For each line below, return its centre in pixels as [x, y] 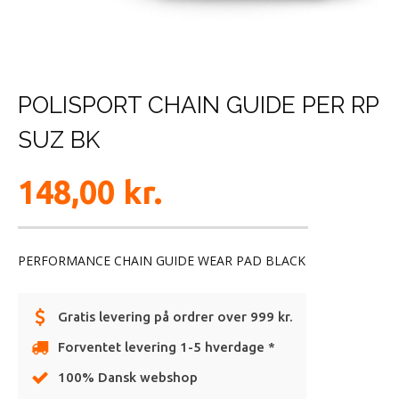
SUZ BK [59, 140]
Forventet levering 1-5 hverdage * [167, 347]
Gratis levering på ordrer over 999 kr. [175, 317]
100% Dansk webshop [128, 378]
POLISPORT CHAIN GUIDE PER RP [198, 106]
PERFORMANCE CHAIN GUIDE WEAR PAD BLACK [162, 261]
